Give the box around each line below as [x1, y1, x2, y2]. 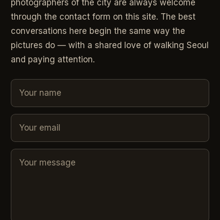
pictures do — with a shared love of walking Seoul [11, 40, 209, 50]
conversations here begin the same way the [11, 26, 186, 36]
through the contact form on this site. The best [11, 11, 196, 22]
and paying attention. [11, 54, 95, 64]
